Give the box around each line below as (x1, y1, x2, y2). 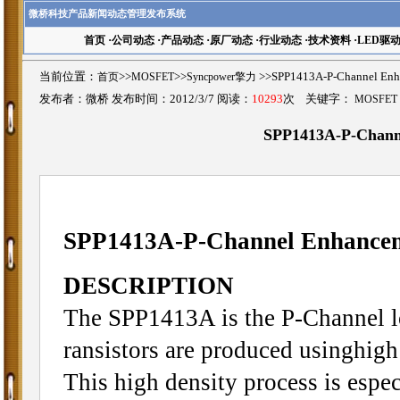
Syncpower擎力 (187, 70, 256, 83)
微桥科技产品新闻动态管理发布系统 (29, 8, 186, 19)
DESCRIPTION (62, 271, 234, 299)
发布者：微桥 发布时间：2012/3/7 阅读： (39, 92, 252, 105)
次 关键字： (283, 92, 354, 105)
